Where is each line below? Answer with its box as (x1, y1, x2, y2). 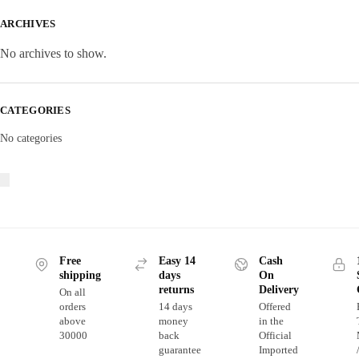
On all (58, 285, 86, 298)
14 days (158, 300, 192, 313)
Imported (258, 343, 298, 356)
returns (158, 284, 194, 296)
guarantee (158, 343, 201, 356)
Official (258, 329, 292, 341)
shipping (58, 269, 101, 282)
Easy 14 (158, 255, 196, 268)
